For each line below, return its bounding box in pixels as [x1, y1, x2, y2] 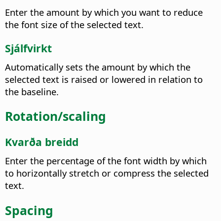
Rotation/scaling [5, 108, 106, 125]
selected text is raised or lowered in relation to [5, 73, 203, 85]
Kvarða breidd [5, 135, 78, 149]
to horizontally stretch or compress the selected [5, 167, 209, 180]
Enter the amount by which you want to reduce [5, 5, 203, 18]
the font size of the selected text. [5, 18, 144, 31]
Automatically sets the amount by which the [5, 60, 190, 73]
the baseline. [5, 85, 59, 98]
